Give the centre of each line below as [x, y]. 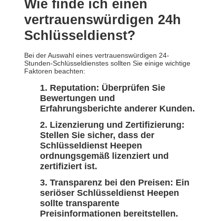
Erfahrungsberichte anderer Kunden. [117, 109]
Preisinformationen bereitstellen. [109, 214]
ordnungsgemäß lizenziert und [104, 156]
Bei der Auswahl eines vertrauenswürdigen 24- [97, 55]
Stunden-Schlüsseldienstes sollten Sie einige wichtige [107, 63]
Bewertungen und [77, 98]
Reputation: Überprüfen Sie [108, 88]
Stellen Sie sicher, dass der [97, 135]
